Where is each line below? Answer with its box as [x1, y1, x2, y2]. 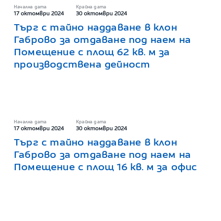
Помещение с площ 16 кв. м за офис [14, 161, 197, 173]
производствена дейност [14, 58, 150, 70]
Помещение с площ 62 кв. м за [14, 46, 170, 58]
